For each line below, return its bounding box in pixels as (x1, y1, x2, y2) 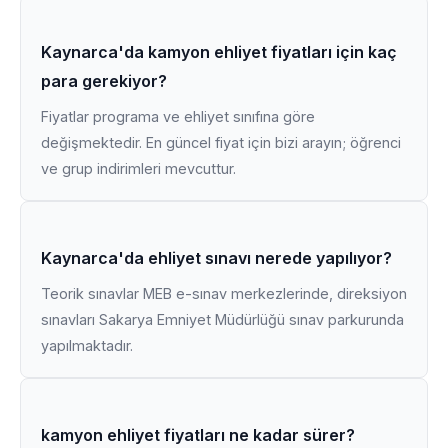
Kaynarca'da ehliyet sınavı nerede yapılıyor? (41, 248, 392, 268)
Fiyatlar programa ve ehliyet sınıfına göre (41, 108, 315, 125)
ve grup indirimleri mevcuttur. (41, 160, 236, 177)
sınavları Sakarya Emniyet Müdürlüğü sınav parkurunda (41, 311, 404, 328)
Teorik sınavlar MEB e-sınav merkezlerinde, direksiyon (41, 285, 407, 302)
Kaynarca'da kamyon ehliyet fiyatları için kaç (41, 42, 397, 62)
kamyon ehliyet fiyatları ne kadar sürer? (41, 425, 355, 445)
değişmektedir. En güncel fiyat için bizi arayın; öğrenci (41, 134, 401, 151)
